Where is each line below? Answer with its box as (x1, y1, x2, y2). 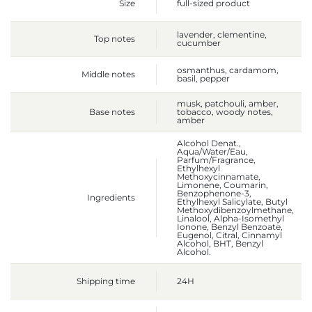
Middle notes (81, 69, 135, 80)
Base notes (89, 107, 135, 118)
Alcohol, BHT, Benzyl (177, 238, 263, 249)
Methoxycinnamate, (177, 171, 260, 182)
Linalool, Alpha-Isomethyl (177, 213, 284, 224)
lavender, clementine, (177, 29, 267, 40)
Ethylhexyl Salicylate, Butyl (177, 196, 288, 208)
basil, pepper (177, 73, 230, 84)
